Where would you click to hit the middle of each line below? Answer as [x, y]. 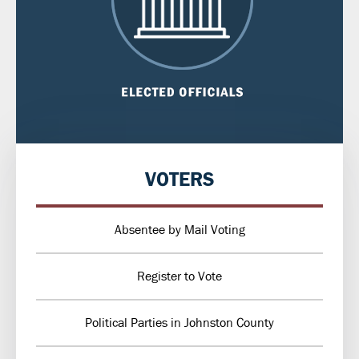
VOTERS [179, 180]
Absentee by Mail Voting [179, 230]
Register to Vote [179, 276]
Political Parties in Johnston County [179, 323]
